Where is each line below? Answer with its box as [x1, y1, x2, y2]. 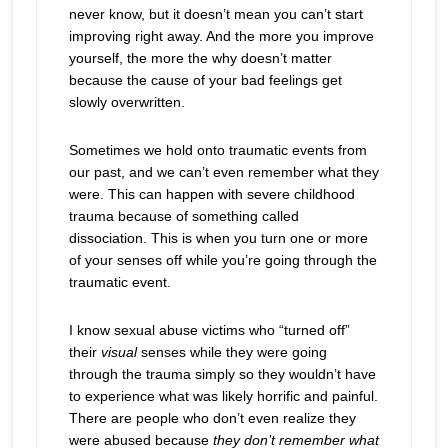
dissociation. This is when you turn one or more [68, 230, 368, 246]
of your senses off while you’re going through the [68, 252, 377, 268]
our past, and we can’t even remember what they [68, 164, 379, 180]
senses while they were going [140, 344, 327, 360]
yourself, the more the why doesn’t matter [68, 50, 332, 66]
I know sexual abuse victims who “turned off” [68, 322, 350, 338]
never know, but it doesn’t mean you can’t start [68, 6, 363, 22]
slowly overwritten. [68, 94, 185, 110]
